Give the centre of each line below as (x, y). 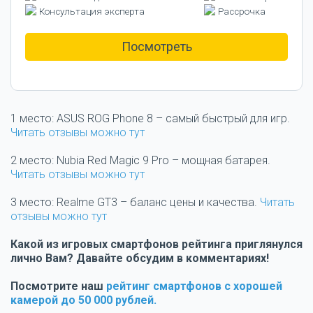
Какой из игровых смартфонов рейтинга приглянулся (156, 245)
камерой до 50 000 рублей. (83, 300)
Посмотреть (156, 47)
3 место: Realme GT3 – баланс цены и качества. (135, 203)
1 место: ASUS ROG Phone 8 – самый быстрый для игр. (150, 119)
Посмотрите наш (58, 286)
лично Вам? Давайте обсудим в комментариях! (140, 259)
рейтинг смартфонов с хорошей (194, 286)
